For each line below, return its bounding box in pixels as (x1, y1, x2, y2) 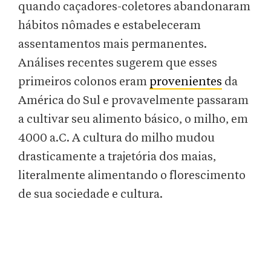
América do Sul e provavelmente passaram (18, 94, 249, 107)
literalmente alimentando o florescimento (18, 169, 246, 182)
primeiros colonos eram (18, 76, 149, 88)
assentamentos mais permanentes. (18, 38, 207, 51)
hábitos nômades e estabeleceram (18, 19, 201, 32)
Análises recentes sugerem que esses (18, 57, 217, 70)
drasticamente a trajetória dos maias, (18, 151, 216, 163)
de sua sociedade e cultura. (18, 188, 163, 201)
